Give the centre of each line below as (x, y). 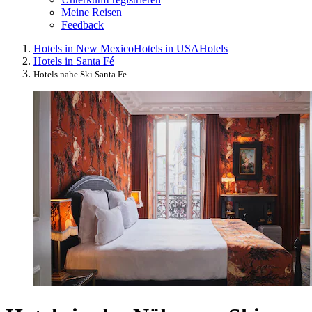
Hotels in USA (166, 48)
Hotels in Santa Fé (74, 61)
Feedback (83, 24)
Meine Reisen (92, 12)
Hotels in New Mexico (84, 48)
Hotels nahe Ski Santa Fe (80, 74)
